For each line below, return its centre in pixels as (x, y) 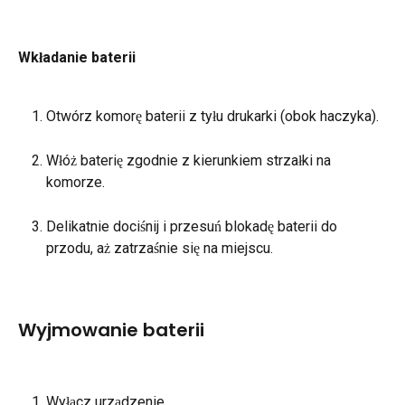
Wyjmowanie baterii (111, 330)
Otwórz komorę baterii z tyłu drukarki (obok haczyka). (212, 117)
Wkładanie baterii (77, 58)
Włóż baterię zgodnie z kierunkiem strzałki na (190, 161)
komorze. (75, 183)
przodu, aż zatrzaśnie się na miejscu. (160, 248)
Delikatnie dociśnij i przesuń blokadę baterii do (193, 226)
